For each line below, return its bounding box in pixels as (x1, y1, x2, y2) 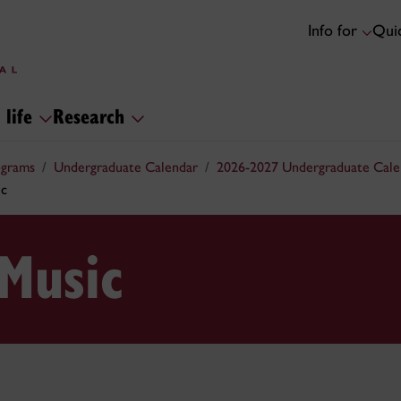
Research (53, 101, 131, 129)
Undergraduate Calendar (54, 158, 198, 175)
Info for (308, 21, 362, 41)
